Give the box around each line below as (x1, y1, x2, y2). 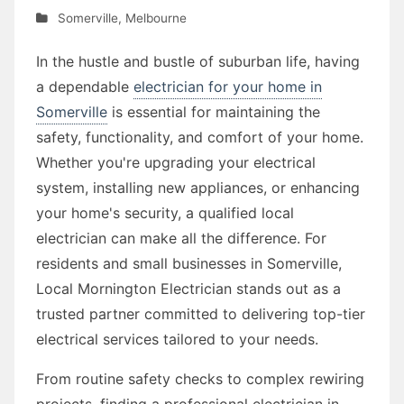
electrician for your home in (133, 77, 322, 96)
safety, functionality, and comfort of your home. (36, 127, 363, 146)
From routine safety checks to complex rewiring (36, 369, 364, 388)
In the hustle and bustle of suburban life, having (36, 51, 360, 70)
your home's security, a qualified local (36, 203, 294, 222)
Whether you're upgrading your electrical (36, 152, 316, 171)
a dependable (36, 77, 133, 96)
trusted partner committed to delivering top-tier (36, 304, 365, 323)
